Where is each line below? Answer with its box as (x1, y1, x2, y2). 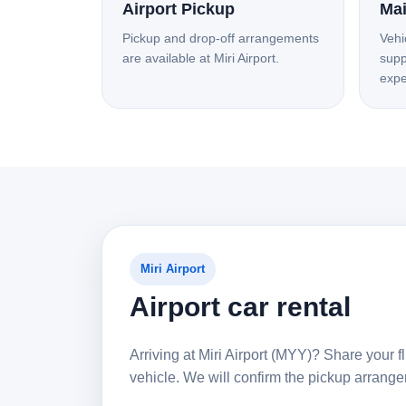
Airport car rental (130, 292, 351, 322)
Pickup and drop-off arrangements (122, 31, 319, 45)
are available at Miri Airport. (122, 51, 279, 65)
